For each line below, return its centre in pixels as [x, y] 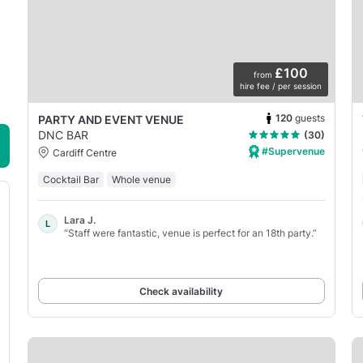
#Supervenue [292, 151]
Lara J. [79, 220]
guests [310, 118]
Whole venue [141, 180]
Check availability [181, 291]
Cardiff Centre [84, 152]
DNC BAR [63, 135]
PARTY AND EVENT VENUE [111, 119]
